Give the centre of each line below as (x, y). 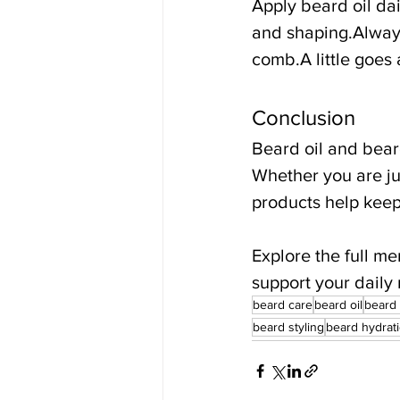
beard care (283, 305)
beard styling (288, 327)
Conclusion (304, 118)
